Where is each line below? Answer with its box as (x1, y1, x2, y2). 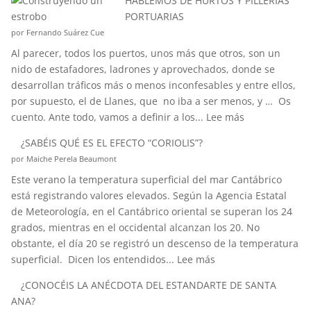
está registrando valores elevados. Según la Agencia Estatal (10, 189, 287, 202)
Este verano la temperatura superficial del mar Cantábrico (10, 173, 282, 186)
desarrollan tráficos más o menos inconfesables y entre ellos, (10, 78, 296, 92)
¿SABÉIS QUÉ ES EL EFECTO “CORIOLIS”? (20, 136, 203, 149)
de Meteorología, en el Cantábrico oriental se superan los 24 (10, 205, 292, 218)
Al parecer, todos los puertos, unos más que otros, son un (10, 47, 280, 60)
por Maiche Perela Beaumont (10, 153, 117, 164)
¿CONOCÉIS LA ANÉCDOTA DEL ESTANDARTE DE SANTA (20, 278, 276, 292)
